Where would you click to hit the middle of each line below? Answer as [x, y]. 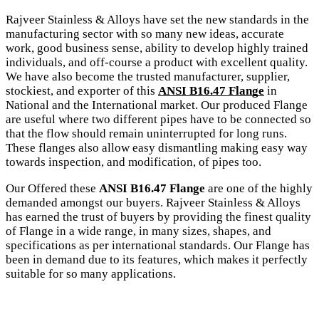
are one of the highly [259, 188]
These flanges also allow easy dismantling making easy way [157, 147]
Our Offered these [52, 188]
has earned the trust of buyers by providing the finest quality [158, 216]
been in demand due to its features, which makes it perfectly [157, 259]
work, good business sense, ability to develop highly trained [157, 48]
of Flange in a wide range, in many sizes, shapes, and [138, 231]
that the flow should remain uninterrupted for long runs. [146, 133]
